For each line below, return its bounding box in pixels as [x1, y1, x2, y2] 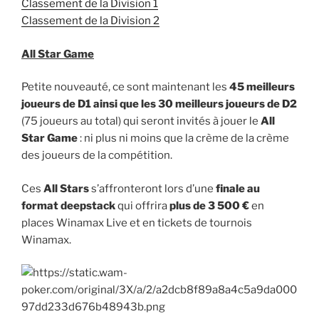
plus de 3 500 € [169, 199, 249, 212]
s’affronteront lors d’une [91, 182, 216, 195]
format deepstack [21, 199, 115, 212]
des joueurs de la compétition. [21, 149, 172, 162]
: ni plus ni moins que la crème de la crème [78, 132, 289, 145]
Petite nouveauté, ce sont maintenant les [21, 80, 229, 94]
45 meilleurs [229, 80, 295, 94]
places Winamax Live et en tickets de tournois [21, 216, 252, 229]
